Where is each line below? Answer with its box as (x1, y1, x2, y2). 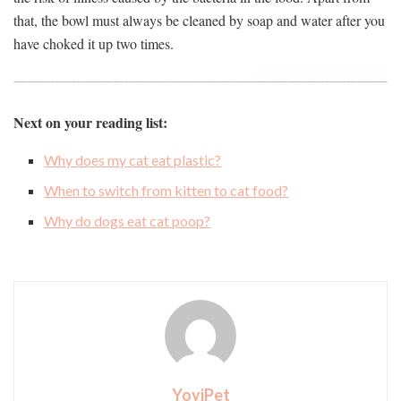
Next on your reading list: (13, 112, 167, 133)
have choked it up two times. (13, 33, 174, 53)
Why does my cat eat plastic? (44, 151, 222, 169)
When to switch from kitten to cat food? (44, 182, 289, 200)
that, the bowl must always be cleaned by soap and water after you (13, 10, 385, 30)
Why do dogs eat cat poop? (44, 212, 211, 230)
